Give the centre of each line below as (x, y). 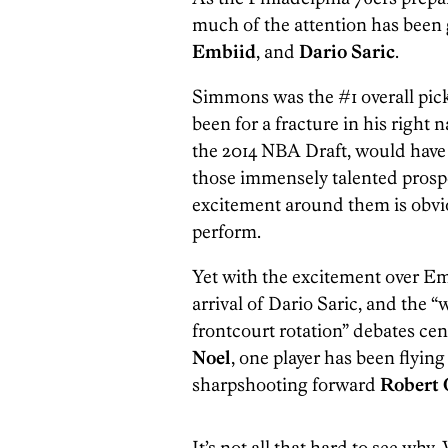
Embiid (224, 51)
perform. (226, 231)
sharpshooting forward (286, 384)
